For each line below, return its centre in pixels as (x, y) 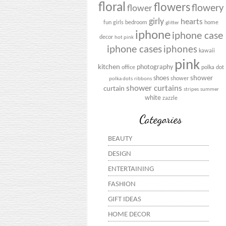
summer (209, 90)
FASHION (122, 185)
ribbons (143, 79)
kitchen (109, 68)
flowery (208, 9)
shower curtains (154, 89)
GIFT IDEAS (125, 200)
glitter (172, 23)
